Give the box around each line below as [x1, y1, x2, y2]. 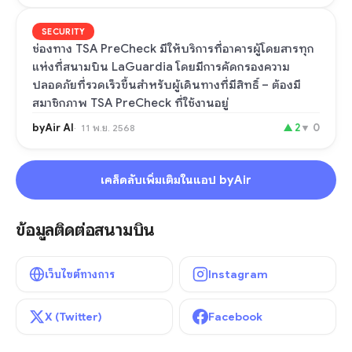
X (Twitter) [45, 310, 102, 324]
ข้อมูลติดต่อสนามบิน [16, 219, 156, 240]
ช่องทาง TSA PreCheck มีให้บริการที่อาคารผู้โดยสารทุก [32, 42, 314, 56]
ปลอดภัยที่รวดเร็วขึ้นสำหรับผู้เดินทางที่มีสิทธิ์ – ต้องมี [32, 78, 301, 92]
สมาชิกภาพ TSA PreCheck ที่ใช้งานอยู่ [32, 96, 229, 110]
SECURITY [42, 26, 86, 37]
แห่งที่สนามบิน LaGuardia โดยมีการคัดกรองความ [32, 60, 290, 74]
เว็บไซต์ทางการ [45, 267, 115, 281]
